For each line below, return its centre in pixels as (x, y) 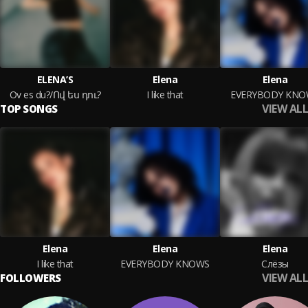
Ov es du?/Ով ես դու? (55, 95)
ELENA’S (55, 79)
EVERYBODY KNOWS (165, 264)
